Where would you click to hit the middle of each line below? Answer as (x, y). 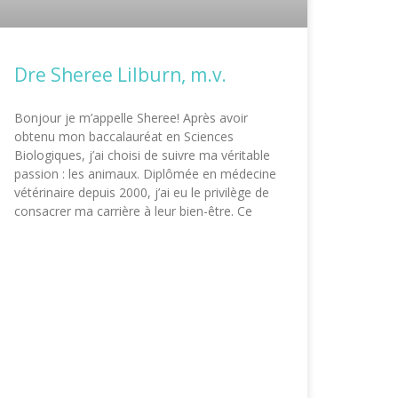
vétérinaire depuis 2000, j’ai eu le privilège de (142, 193)
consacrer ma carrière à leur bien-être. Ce (133, 211)
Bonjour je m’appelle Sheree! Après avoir (131, 118)
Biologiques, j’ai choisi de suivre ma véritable (142, 155)
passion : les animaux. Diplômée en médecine (145, 174)
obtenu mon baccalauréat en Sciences (124, 137)
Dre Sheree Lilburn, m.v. (120, 75)
